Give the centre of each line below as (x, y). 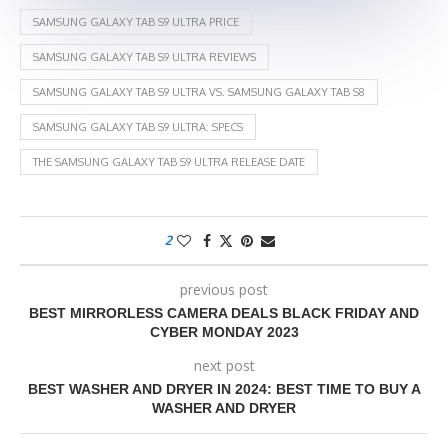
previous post (224, 290)
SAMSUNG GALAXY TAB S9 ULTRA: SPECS (138, 127)
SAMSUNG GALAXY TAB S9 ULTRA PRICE (136, 22)
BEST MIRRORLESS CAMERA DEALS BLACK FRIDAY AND (224, 313)
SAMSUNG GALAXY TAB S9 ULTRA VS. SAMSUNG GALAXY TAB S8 (199, 92)
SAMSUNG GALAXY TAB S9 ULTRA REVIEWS (144, 57)
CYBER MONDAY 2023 (224, 332)
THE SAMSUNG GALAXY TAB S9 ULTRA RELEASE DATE (169, 162)
